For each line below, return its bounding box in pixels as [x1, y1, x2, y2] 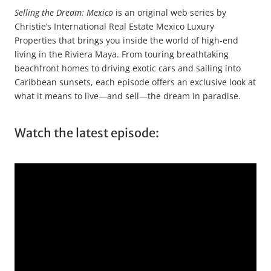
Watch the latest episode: [15, 125, 159, 140]
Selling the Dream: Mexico [15, 7, 113, 18]
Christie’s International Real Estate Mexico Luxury [15, 21, 214, 32]
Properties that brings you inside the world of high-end [15, 34, 238, 46]
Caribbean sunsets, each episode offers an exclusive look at [15, 76, 256, 88]
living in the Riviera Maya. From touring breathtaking [15, 48, 229, 60]
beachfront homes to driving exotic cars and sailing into [15, 62, 241, 74]
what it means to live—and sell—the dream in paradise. [15, 90, 241, 102]
